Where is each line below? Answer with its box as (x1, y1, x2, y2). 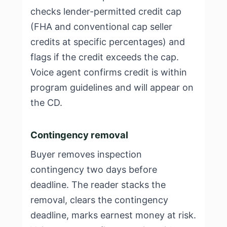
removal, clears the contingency (30, 195, 168, 205)
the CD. (30, 97, 62, 108)
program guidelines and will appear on (30, 82, 194, 93)
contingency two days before (30, 164, 157, 175)
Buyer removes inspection (30, 149, 142, 160)
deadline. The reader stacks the (30, 179, 166, 190)
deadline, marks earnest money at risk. (30, 210, 196, 220)
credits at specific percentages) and (30, 36, 185, 47)
